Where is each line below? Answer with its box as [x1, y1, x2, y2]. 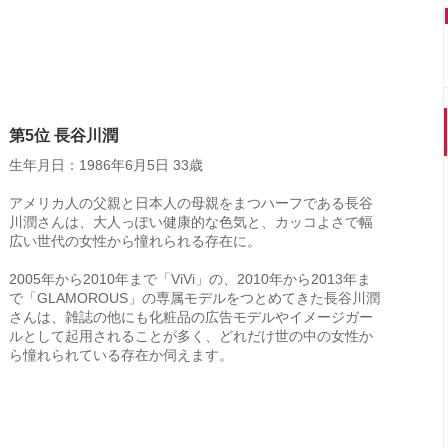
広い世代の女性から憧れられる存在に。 [9, 233, 261, 249]
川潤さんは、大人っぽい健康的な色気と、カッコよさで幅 [9, 214, 373, 230]
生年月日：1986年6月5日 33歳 [9, 157, 203, 173]
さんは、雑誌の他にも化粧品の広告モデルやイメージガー [9, 309, 373, 325]
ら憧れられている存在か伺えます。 [9, 347, 233, 363]
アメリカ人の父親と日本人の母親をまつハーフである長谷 [9, 195, 373, 211]
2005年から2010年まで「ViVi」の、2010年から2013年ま [9, 271, 371, 287]
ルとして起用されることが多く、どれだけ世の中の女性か [9, 328, 373, 344]
